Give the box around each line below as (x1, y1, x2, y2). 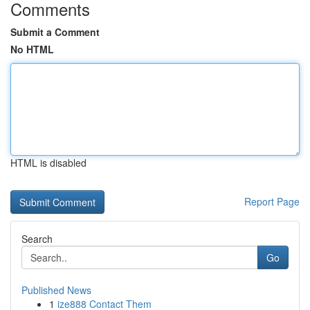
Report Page (244, 194, 300, 208)
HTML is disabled (10, 156, 86, 170)
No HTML (10, 42, 54, 56)
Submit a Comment (10, 25, 100, 39)
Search (21, 232, 53, 246)
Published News (21, 283, 91, 297)
